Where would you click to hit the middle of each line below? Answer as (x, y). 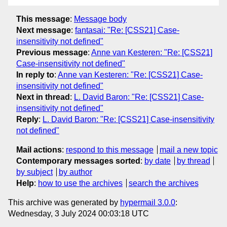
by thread (193, 161)
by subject (34, 172)
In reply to (35, 74)
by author (75, 172)
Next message (44, 30)
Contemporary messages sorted (78, 161)
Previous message (52, 52)
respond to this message (110, 149)
